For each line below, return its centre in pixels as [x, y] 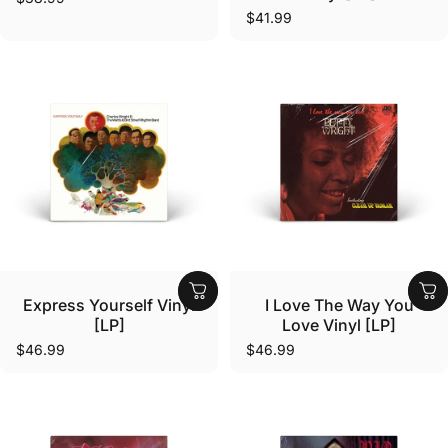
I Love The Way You [339, 305]
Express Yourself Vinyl [109, 305]
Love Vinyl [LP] [339, 325]
